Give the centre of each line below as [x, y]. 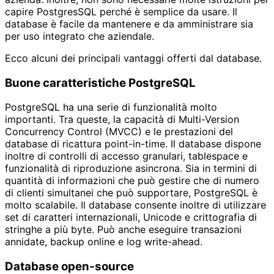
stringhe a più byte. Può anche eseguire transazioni [123, 230]
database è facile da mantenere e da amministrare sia [129, 24]
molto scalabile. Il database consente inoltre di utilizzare [135, 205]
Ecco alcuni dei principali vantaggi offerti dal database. [133, 58]
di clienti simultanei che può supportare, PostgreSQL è [131, 193]
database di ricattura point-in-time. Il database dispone [133, 144]
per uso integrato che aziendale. [80, 36]
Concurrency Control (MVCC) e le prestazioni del [119, 132]
